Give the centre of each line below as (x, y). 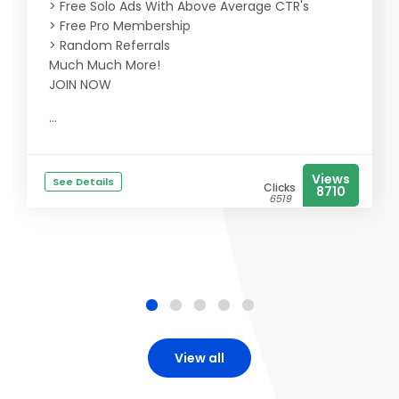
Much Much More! (105, 65)
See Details (83, 182)
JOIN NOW (80, 85)
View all (199, 358)
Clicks (280, 187)
